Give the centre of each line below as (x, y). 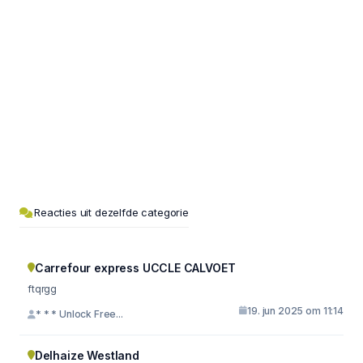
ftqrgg (43, 288)
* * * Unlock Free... (79, 314)
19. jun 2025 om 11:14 (295, 310)
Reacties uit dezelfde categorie (111, 212)
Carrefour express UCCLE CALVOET (135, 267)
